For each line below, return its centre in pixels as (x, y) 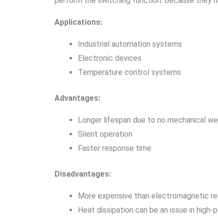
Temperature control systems (129, 72)
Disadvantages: (83, 174)
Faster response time (115, 148)
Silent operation (105, 134)
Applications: (78, 22)
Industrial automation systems (130, 44)
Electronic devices (110, 58)
